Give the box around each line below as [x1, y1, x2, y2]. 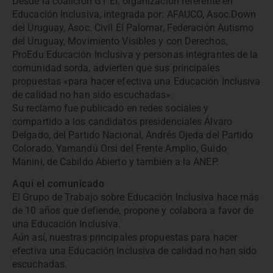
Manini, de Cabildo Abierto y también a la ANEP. [12, 155, 219, 168]
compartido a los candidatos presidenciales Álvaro [12, 115, 232, 127]
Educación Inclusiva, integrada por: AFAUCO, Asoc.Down [12, 8, 257, 20]
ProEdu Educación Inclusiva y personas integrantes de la [12, 48, 258, 60]
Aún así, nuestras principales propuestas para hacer [12, 232, 238, 244]
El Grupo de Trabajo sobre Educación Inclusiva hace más [12, 191, 260, 204]
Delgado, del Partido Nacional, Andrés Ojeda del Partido [12, 129, 253, 141]
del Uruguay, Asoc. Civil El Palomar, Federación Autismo [12, 21, 254, 34]
